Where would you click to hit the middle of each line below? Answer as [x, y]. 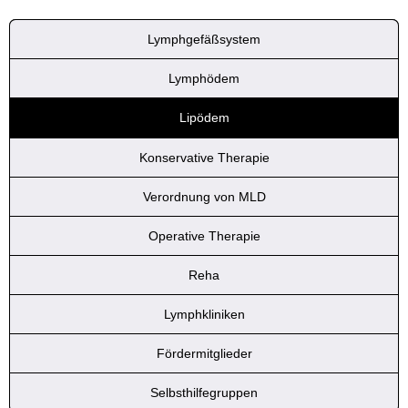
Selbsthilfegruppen [204, 392]
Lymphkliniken [204, 314]
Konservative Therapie [204, 157]
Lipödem [204, 117]
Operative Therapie [204, 235]
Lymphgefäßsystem [204, 39]
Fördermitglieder [204, 353]
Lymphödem [204, 78]
